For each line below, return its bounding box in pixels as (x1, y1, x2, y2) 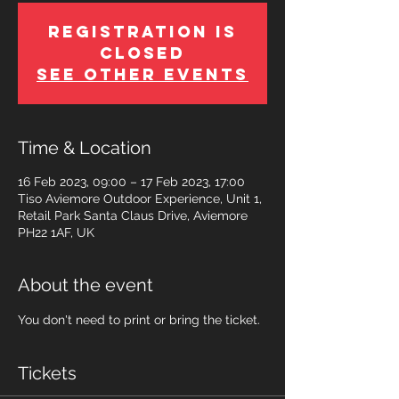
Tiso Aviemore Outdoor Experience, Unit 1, (18, 191, 262, 207)
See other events (37, 64, 248, 85)
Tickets (18, 362, 77, 385)
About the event (18, 274, 153, 297)
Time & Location (18, 137, 151, 159)
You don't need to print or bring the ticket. (18, 313, 260, 328)
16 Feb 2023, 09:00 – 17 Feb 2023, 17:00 (18, 175, 245, 190)
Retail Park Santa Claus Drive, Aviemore (18, 208, 248, 224)
